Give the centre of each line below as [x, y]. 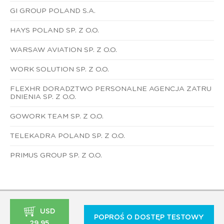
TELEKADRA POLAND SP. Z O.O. [67, 136]
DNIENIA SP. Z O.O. [43, 97]
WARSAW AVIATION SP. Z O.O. [63, 50]
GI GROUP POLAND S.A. [53, 11]
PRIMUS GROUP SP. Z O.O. [56, 155]
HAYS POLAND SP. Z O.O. [54, 30]
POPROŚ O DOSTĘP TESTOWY [149, 217]
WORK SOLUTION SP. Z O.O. [59, 69]
